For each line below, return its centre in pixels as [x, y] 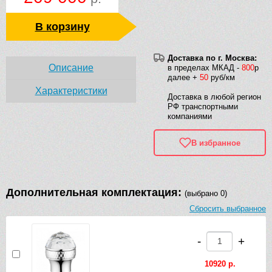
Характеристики [71, 91]
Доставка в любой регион [214, 97]
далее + [184, 78]
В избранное [216, 143]
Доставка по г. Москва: [212, 58]
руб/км [222, 78]
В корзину [62, 27]
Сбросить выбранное [228, 209]
